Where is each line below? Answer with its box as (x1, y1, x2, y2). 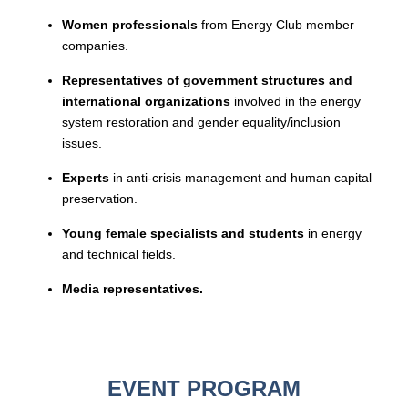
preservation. (62, 191, 138, 207)
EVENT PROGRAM (107, 376, 301, 401)
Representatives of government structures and (62, 73, 352, 88)
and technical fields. (62, 247, 176, 262)
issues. (62, 136, 102, 151)
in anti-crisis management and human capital (109, 170, 372, 186)
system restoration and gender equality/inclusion (62, 115, 341, 130)
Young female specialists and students (62, 226, 304, 241)
